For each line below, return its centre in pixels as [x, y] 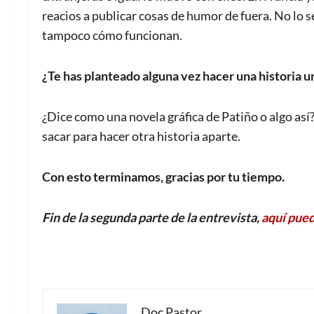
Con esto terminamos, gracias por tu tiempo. [163, 177]
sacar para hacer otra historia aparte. [141, 136]
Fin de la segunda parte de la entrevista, [152, 218]
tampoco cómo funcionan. [112, 35]
